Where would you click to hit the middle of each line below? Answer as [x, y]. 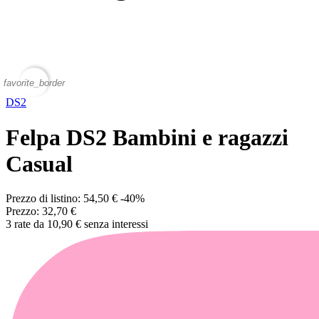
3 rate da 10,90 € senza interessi [77, 224]
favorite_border [34, 83]
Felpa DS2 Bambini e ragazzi [147, 137]
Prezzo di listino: [45, 199]
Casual [39, 163]
